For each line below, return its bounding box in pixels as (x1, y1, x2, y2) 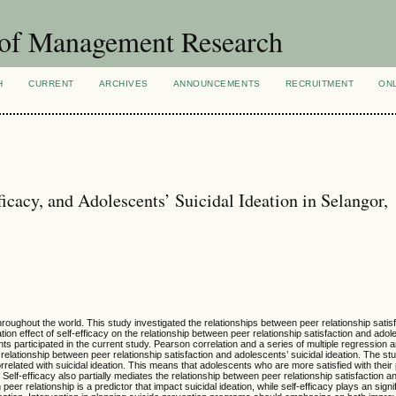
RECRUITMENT (285, 79, 354, 88)
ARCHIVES (98, 79, 148, 88)
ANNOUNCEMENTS (172, 79, 261, 88)
